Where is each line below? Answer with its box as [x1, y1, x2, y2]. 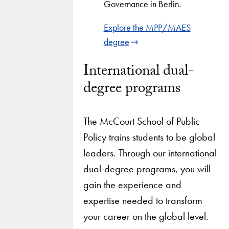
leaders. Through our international [83, 146, 217, 159]
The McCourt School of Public [83, 114, 200, 128]
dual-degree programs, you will [83, 162, 211, 175]
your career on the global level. [83, 209, 209, 223]
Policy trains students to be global [83, 130, 215, 144]
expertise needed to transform [83, 193, 202, 207]
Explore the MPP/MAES [103, 21, 191, 33]
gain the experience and [83, 177, 181, 191]
